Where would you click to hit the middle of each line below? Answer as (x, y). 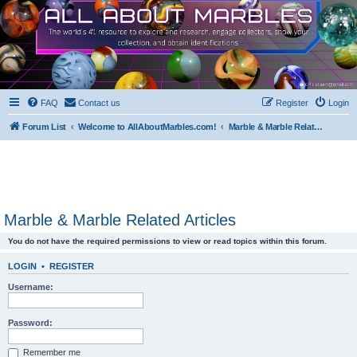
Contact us (99, 102)
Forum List (44, 126)
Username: (31, 287)
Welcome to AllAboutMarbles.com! (147, 126)
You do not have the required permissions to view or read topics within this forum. (167, 241)
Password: (30, 323)
